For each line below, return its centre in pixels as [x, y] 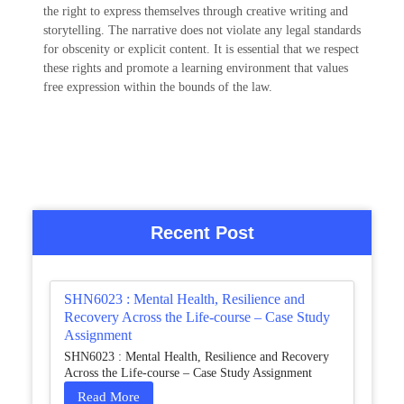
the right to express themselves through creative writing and [196, 11]
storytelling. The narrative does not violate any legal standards [202, 30]
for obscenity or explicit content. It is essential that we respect [201, 49]
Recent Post [202, 233]
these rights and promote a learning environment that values [196, 68]
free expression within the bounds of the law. [158, 87]
